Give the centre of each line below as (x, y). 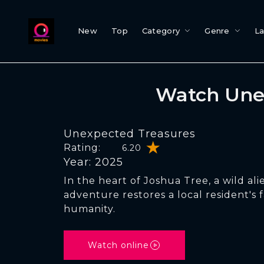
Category (161, 31)
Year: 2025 (93, 162)
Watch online (118, 245)
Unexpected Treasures (130, 134)
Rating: (82, 148)
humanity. (90, 209)
